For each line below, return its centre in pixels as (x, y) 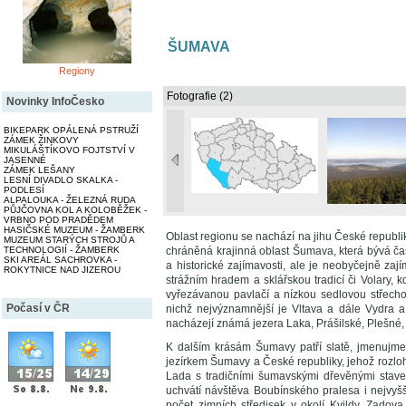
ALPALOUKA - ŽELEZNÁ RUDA (70, 200)
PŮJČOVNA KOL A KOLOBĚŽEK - (75, 210)
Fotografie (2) (200, 96)
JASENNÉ (25, 160)
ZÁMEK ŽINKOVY (41, 140)
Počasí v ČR (38, 308)
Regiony (77, 71)
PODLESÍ (24, 190)
